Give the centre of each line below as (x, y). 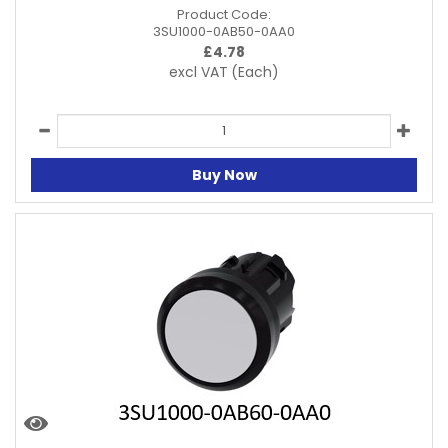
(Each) (255, 71)
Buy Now (224, 175)
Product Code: (224, 14)
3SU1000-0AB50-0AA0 (224, 31)
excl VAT (198, 71)
